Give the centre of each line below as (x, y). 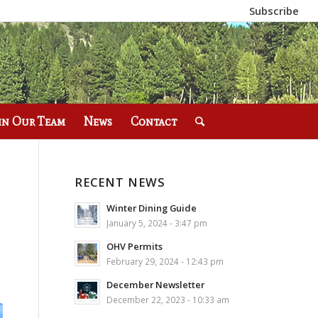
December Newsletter (156, 285)
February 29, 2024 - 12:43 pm (165, 261)
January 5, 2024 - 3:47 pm (157, 223)
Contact (154, 121)
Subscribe (274, 11)
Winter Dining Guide (152, 208)
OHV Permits (135, 246)
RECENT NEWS (120, 182)
